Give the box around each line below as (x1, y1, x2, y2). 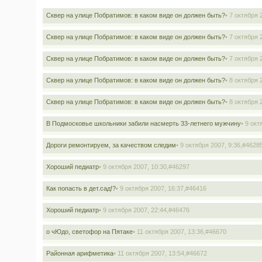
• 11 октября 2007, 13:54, (113, 250, 186, 257)
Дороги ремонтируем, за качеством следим (46, 142, 176, 149)
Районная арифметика (46, 250, 113, 257)
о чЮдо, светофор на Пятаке (46, 228, 133, 235)
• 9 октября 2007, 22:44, (99, 206, 168, 213)
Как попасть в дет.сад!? (46, 185, 116, 192)
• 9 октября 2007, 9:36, (176, 142, 242, 149)
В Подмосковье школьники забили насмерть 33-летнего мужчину (46, 120, 241, 127)
